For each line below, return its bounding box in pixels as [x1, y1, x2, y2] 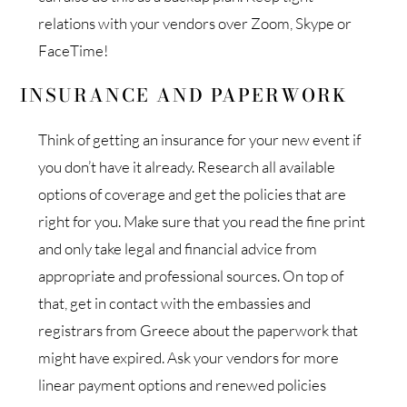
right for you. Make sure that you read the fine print [38, 211, 366, 231]
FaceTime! [38, 40, 109, 60]
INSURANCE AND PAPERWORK [20, 80, 349, 109]
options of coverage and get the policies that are [38, 184, 347, 203]
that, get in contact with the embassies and [38, 293, 312, 313]
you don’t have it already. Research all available [38, 156, 336, 176]
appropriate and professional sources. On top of [38, 265, 344, 285]
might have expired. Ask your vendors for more [38, 347, 340, 367]
